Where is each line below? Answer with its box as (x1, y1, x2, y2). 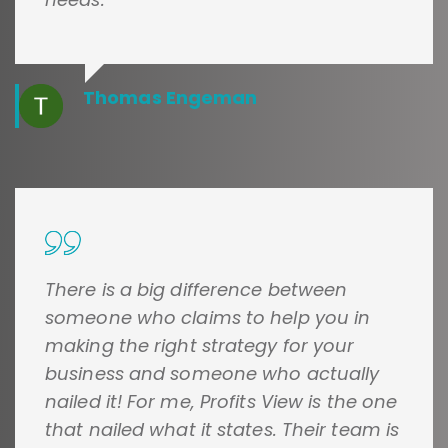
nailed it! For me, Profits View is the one (45, 389, 398, 415)
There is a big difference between (45, 277, 348, 303)
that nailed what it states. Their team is (45, 417, 400, 443)
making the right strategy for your (45, 333, 355, 359)
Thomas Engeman (83, 85, 258, 111)
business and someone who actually (45, 361, 380, 387)
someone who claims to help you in (45, 305, 371, 331)
